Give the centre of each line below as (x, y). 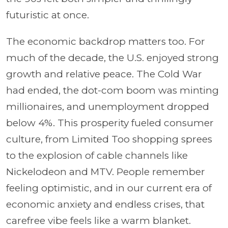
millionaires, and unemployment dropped (108, 106)
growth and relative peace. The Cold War (104, 74)
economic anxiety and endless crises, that (105, 204)
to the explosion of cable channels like (97, 155)
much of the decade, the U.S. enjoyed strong (112, 58)
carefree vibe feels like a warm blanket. (98, 220)
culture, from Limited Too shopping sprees (109, 139)
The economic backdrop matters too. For (106, 41)
